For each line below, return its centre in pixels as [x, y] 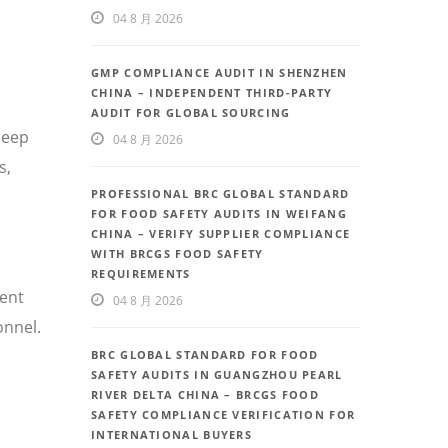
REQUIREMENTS [141, 274]
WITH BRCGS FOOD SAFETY [177, 254]
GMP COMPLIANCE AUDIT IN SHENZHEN [219, 73]
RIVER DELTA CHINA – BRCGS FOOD [205, 395]
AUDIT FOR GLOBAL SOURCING [191, 113]
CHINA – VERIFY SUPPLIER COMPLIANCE [221, 234]
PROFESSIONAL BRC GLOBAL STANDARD [220, 194]
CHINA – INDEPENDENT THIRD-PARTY [212, 93]
